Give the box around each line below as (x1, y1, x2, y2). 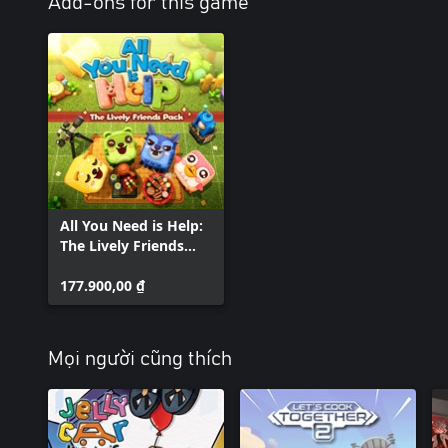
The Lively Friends (60, 236, 184, 255)
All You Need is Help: (60, 216, 203, 235)
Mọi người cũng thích (48, 349, 232, 369)
